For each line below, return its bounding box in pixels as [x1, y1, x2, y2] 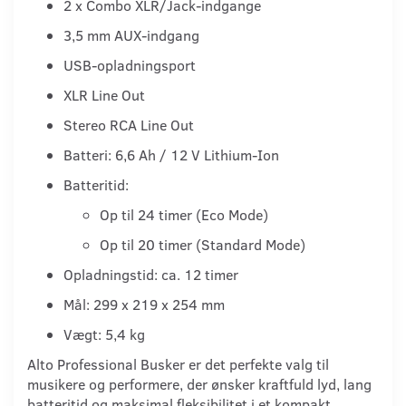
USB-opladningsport [63, 54, 196, 74]
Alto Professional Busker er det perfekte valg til [27, 353, 329, 373]
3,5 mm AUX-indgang [63, 24, 199, 44]
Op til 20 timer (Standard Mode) [100, 234, 305, 254]
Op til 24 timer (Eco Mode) [100, 204, 268, 224]
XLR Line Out [63, 84, 145, 104]
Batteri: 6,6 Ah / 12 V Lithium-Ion [63, 144, 279, 164]
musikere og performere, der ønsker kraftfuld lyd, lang [27, 373, 372, 393]
